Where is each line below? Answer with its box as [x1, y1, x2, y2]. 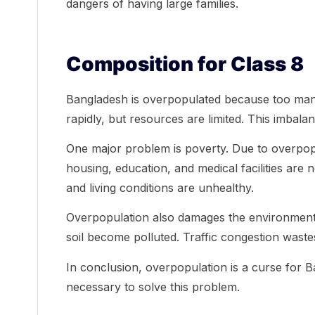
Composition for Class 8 [65, 51, 304, 76]
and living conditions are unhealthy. [65, 180, 254, 195]
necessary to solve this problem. [65, 279, 240, 294]
